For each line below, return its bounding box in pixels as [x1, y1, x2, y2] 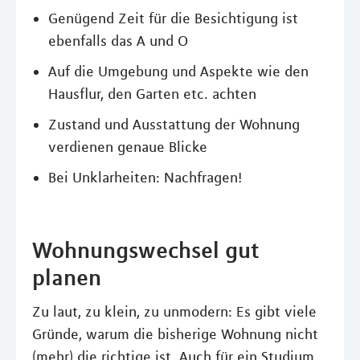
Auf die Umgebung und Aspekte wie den [48, 63, 309, 80]
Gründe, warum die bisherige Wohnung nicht [32, 325, 318, 343]
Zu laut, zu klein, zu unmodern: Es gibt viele [32, 303, 317, 321]
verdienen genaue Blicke [48, 138, 207, 156]
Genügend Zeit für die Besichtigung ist [48, 10, 298, 27]
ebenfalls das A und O [48, 32, 188, 50]
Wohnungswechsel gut [32, 236, 260, 264]
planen [32, 264, 101, 291]
